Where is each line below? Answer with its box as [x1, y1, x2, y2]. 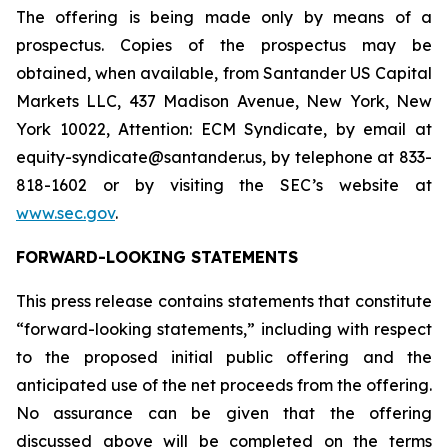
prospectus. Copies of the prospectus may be [16, 35, 432, 55]
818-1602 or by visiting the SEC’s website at [16, 175, 432, 195]
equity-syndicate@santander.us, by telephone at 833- [16, 147, 432, 167]
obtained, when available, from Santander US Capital [16, 63, 432, 83]
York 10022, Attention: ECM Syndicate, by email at [16, 119, 432, 139]
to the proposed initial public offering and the [16, 347, 432, 367]
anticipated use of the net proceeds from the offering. [16, 375, 432, 395]
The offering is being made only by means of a [16, 7, 432, 27]
